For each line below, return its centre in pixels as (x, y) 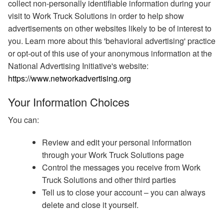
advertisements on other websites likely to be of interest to (110, 28)
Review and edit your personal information (116, 142)
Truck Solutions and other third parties (109, 180)
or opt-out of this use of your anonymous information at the (110, 53)
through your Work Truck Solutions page (113, 155)
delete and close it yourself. (90, 205)
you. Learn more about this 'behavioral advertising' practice (112, 41)
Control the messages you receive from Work (121, 167)
